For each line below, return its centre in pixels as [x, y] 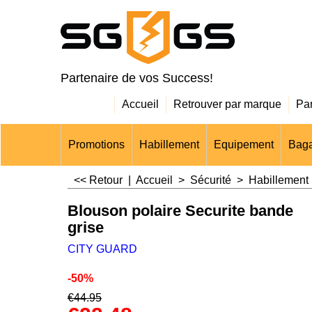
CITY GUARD [102, 249]
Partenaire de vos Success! [137, 78]
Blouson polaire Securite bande [180, 210]
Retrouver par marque [227, 104]
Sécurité [211, 180]
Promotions [96, 145]
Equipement [244, 145]
